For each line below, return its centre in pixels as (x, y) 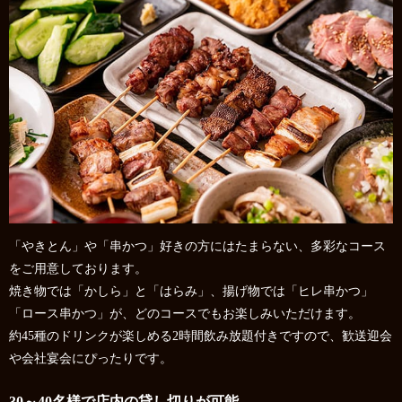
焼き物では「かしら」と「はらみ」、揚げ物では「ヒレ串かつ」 (191, 291)
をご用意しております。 (78, 268)
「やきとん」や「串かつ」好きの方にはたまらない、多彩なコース (197, 246)
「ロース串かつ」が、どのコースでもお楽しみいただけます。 (185, 313)
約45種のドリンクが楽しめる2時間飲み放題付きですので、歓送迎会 (201, 336)
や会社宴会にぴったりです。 (91, 358)
